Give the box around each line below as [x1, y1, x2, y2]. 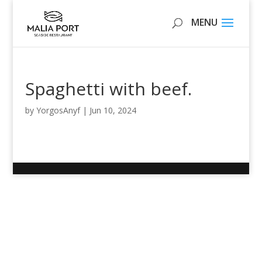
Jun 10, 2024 [89, 105, 136, 116]
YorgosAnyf [36, 105, 80, 116]
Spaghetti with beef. [25, 77, 192, 101]
